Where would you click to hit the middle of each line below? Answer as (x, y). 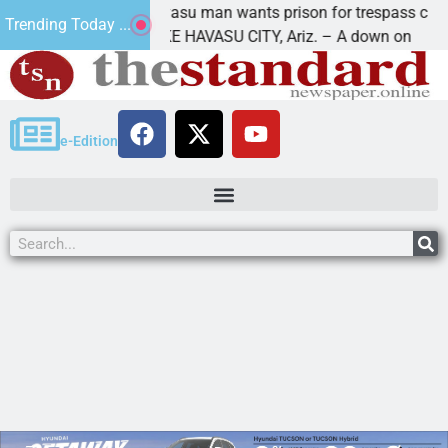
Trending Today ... (67, 24)
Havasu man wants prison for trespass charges (259, 12)
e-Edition (89, 140)
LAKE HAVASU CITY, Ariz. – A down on (227, 36)
